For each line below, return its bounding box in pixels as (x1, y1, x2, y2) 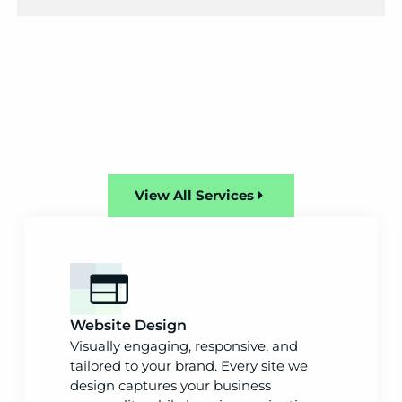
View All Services (135, 186, 254, 204)
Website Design (70, 316, 188, 334)
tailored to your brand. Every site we (70, 356, 309, 374)
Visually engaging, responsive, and (70, 336, 299, 354)
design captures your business (70, 376, 272, 394)
